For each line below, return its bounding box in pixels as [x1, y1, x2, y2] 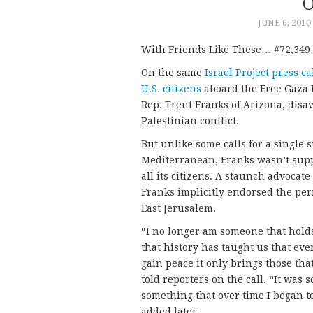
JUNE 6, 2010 [258, 17, 311, 28]
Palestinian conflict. [141, 115, 239, 127]
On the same [141, 67, 205, 79]
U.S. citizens [141, 83, 201, 95]
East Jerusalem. [141, 203, 216, 214]
